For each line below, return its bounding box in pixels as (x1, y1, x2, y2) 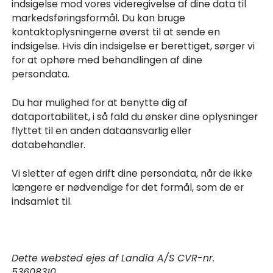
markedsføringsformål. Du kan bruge (12, 11, 186, 26)
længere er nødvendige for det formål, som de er (12, 180, 244, 194)
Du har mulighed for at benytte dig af (12, 95, 188, 110)
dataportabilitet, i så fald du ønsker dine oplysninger (12, 109, 258, 124)
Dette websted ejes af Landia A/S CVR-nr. (12, 250, 215, 265)
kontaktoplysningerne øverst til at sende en (12, 25, 221, 40)
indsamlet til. (12, 194, 73, 208)
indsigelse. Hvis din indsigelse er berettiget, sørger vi (12, 39, 255, 54)
